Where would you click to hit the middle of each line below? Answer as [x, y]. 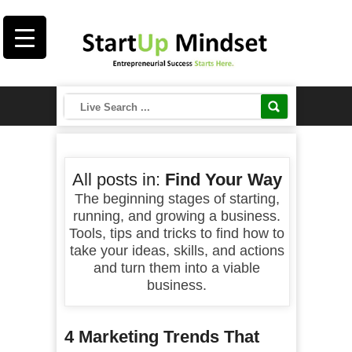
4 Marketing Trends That [161, 337]
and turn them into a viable [177, 268]
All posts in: [118, 180]
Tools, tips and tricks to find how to [177, 233]
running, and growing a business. [177, 216]
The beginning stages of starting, [177, 199]
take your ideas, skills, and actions [177, 251]
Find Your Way [223, 180]
